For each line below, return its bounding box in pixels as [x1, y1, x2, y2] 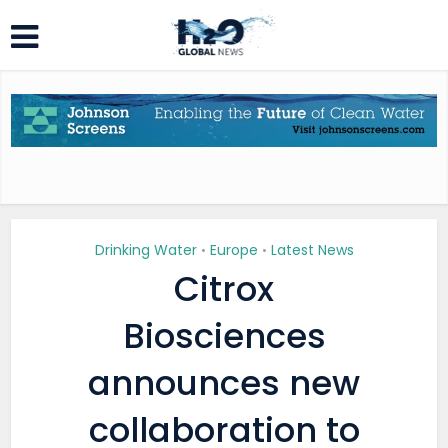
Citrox [174, 265, 274, 313]
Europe [209, 240, 258, 260]
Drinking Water [94, 240, 197, 260]
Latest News [270, 240, 354, 260]
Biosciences [122, 312, 326, 360]
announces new [88, 359, 360, 407]
